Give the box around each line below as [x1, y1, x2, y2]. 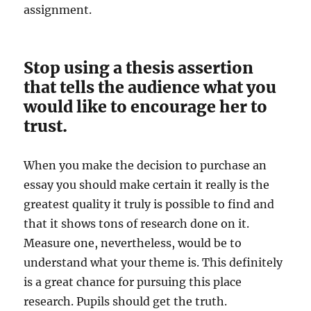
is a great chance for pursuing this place [24, 275, 242, 289]
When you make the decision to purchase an [24, 158, 267, 172]
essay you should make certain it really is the [24, 178, 270, 192]
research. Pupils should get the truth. [24, 294, 228, 308]
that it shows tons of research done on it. [24, 217, 250, 230]
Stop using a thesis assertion [24, 58, 254, 78]
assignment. [24, 3, 92, 17]
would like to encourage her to [24, 96, 268, 117]
